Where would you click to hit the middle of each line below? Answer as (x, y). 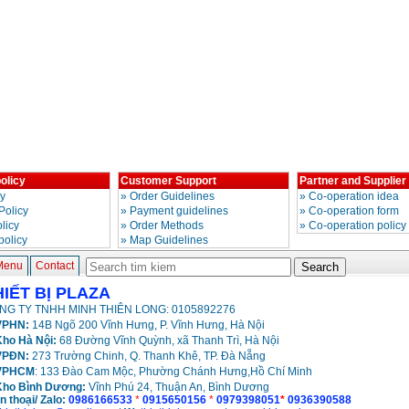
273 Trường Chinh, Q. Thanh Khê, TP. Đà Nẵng (148, 357)
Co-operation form (353, 211)
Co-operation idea (353, 197)
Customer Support (168, 181)
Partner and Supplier (352, 181)
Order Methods (166, 226)
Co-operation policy (357, 226)
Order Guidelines (172, 197)
